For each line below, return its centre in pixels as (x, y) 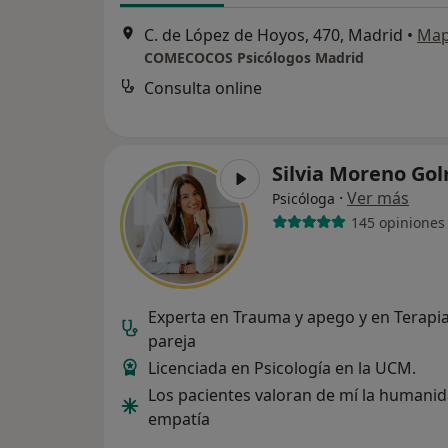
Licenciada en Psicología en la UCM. (282, 368)
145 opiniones (397, 222)
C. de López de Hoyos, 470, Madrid (273, 35)
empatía (179, 419)
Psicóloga (303, 198)
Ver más (378, 198)
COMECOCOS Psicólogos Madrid (254, 58)
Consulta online (203, 88)
